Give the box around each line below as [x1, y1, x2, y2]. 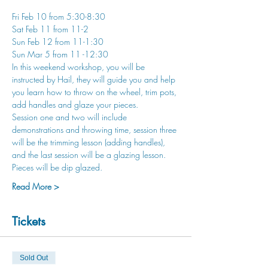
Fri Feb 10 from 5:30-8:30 [12, 11, 105, 22]
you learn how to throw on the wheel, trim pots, [12, 86, 179, 98]
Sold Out [20, 254, 48, 262]
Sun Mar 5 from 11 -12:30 [12, 48, 108, 60]
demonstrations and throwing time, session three [12, 124, 179, 135]
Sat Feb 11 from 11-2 [12, 23, 89, 35]
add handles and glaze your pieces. [12, 99, 141, 110]
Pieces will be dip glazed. [12, 162, 102, 173]
